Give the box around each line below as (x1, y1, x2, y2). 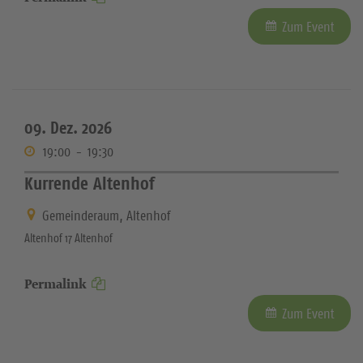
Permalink (24, 274, 87, 293)
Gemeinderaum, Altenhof (42, 206, 170, 224)
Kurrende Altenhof (24, 172, 155, 195)
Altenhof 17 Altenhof (24, 229, 113, 246)
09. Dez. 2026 (24, 117, 112, 139)
